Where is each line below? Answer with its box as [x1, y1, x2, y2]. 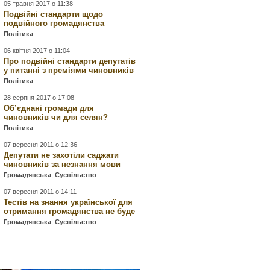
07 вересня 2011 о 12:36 [4, 141, 78, 149]
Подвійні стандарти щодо [4, 10, 104, 19]
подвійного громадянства [4, 19, 105, 28]
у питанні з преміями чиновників [4, 66, 134, 75]
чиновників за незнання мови [4, 160, 121, 169]
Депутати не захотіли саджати [4, 151, 119, 160]
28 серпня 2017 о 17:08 [4, 94, 75, 102]
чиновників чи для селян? [4, 113, 108, 122]
